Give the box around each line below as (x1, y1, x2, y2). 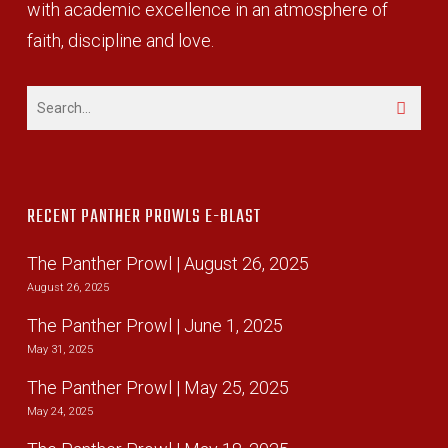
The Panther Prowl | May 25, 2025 (26, 377, 289, 399)
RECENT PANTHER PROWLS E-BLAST (26, 203, 261, 233)
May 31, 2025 (26, 343, 93, 357)
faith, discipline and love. (26, 30, 214, 52)
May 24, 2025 (26, 405, 93, 419)
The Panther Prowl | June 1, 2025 (26, 315, 283, 337)
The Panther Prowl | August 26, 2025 (26, 253, 309, 275)
